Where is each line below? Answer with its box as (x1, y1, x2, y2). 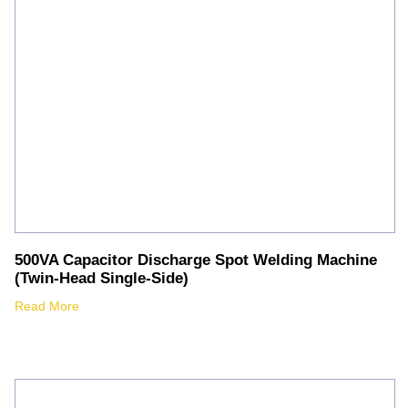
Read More (14, 298, 79, 313)
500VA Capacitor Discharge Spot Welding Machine (14, 250, 377, 269)
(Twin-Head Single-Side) (14, 269, 189, 287)
